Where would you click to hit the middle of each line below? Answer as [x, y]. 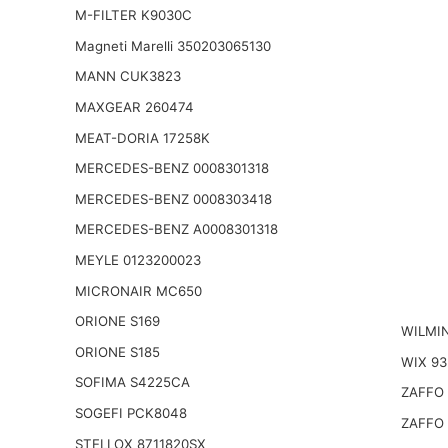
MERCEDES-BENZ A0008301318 [176, 229]
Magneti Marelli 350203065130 [172, 45]
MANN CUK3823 [127, 76]
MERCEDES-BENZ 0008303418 [173, 198]
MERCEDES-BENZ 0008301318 [171, 168]
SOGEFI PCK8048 [130, 412]
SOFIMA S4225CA [132, 382]
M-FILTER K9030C [133, 15]
